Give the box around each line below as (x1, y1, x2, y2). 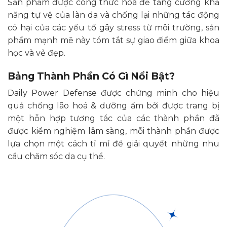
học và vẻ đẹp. (8, 48, 65, 58)
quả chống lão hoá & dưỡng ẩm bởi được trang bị (8, 101, 219, 111)
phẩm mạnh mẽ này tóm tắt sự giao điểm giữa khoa (8, 35, 219, 45)
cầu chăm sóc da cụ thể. (8, 152, 105, 162)
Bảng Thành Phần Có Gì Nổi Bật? (8, 69, 177, 82)
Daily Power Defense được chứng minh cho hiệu (8, 88, 219, 98)
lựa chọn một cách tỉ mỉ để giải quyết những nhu (8, 139, 219, 149)
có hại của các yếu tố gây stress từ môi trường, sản (8, 22, 219, 32)
